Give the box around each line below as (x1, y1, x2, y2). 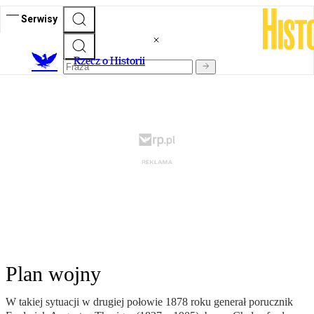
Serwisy (21, 13, 57, 25)
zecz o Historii (81, 54, 145, 68)
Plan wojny (6, 262, 101, 286)
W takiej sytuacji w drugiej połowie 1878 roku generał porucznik (6, 296, 293, 308)
